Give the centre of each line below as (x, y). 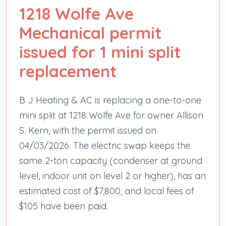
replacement (68, 71)
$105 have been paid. (64, 206)
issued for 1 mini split (100, 52)
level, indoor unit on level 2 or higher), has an (112, 176)
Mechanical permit (90, 33)
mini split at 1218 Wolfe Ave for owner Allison (111, 115)
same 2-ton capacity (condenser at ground (111, 160)
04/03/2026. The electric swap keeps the (105, 145)
